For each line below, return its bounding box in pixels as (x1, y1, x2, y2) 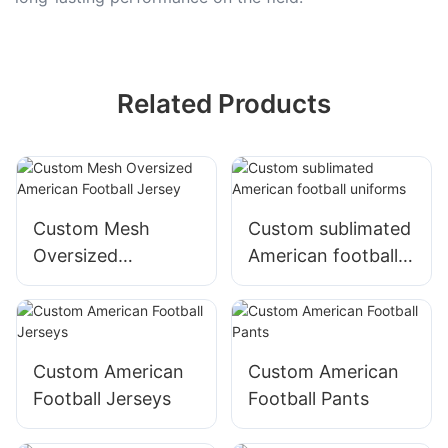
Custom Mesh (33, 217, 150, 239)
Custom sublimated (247, 217, 411, 239)
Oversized (33, 244, 118, 266)
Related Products (117, 87, 331, 119)
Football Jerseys (33, 388, 171, 410)
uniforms (247, 271, 323, 293)
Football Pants (247, 388, 369, 410)
